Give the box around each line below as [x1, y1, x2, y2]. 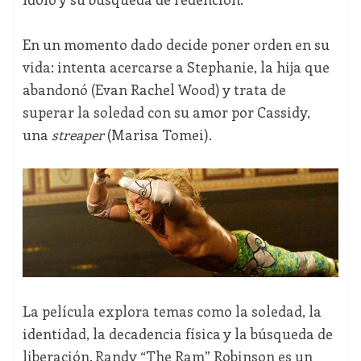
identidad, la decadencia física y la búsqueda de [22, 323, 333, 343]
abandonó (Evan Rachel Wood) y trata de [22, 80, 286, 100]
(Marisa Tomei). [103, 125, 212, 145]
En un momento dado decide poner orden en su [22, 35, 330, 55]
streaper [51, 125, 104, 145]
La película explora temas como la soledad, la [22, 301, 322, 321]
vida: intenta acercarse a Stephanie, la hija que [22, 57, 330, 77]
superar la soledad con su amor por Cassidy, [22, 102, 310, 122]
